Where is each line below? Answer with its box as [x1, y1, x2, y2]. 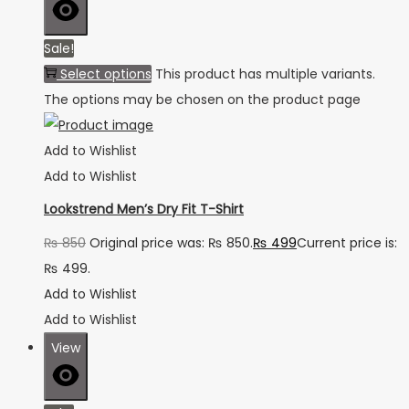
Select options [60, 65, 152, 84]
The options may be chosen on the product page [44, 90, 361, 110]
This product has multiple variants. [155, 65, 375, 84]
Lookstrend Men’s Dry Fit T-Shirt [44, 199, 244, 218]
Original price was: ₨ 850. [89, 233, 253, 252]
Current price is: [297, 233, 397, 252]
